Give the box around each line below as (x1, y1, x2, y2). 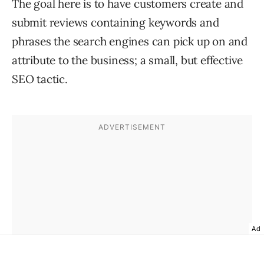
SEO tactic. (12, 72, 68, 87)
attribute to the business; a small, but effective (12, 53, 243, 68)
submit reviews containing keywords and (12, 15, 219, 30)
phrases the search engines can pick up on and (12, 34, 247, 49)
